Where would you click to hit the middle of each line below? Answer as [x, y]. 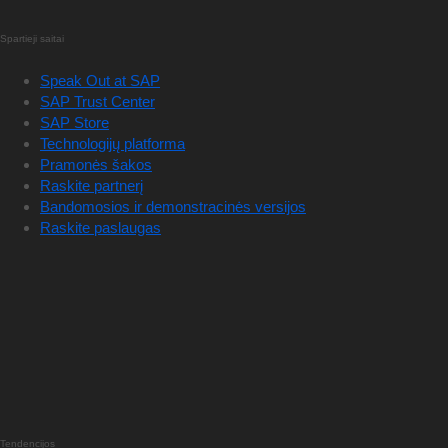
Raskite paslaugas [100, 227]
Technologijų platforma [112, 143]
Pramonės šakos [96, 164]
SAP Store [74, 122]
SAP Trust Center [97, 101]
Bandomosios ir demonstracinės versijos [173, 206]
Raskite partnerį [91, 185]
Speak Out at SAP [100, 80]
